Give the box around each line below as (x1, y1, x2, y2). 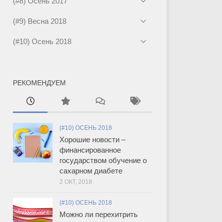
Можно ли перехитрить (59, 210, 138, 219)
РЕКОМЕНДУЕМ (13, 78, 66, 87)
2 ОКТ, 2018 (59, 178, 92, 185)
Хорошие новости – (59, 135, 125, 144)
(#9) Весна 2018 (13, 16, 66, 25)
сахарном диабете (59, 166, 122, 175)
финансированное (59, 145, 121, 154)
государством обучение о (59, 156, 147, 165)
